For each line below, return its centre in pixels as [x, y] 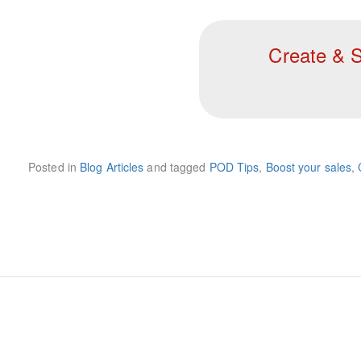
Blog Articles [112, 166]
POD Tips [234, 166]
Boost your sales [309, 166]
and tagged [176, 166]
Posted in [54, 166]
